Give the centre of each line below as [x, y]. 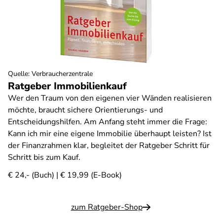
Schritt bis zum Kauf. [44, 157]
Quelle [18, 74]
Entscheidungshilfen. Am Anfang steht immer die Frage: [108, 122]
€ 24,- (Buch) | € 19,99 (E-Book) [65, 175]
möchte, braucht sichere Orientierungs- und [85, 110]
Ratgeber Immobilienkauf [67, 86]
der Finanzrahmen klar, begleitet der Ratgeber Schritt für [109, 146]
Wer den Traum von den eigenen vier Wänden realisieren [110, 98]
